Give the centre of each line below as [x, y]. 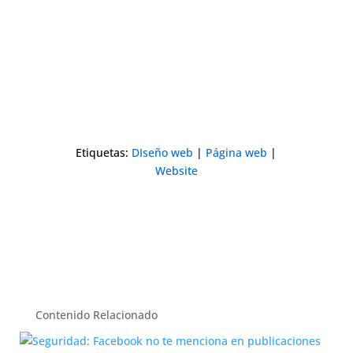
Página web [237, 152]
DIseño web [163, 152]
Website [176, 171]
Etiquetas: [104, 152]
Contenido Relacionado [96, 315]
